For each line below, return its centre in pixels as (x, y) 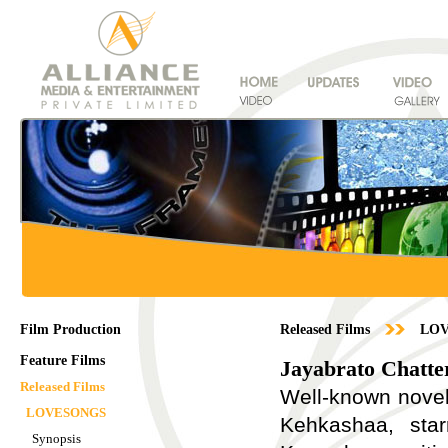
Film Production (70, 329)
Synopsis (56, 438)
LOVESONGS (66, 412)
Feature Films (62, 360)
